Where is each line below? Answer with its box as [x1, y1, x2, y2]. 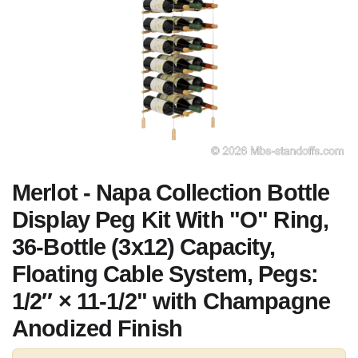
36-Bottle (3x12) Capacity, [12, 234, 276, 260]
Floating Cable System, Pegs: [12, 261, 318, 287]
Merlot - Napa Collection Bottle [12, 180, 330, 205]
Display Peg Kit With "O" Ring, [12, 207, 329, 233]
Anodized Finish [12, 316, 183, 341]
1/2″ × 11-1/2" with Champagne [12, 288, 330, 314]
